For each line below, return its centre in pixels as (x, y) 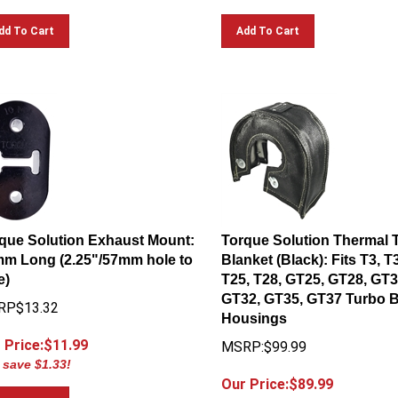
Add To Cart (267, 23)
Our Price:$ (259, 376)
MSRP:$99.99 (263, 339)
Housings (254, 310)
